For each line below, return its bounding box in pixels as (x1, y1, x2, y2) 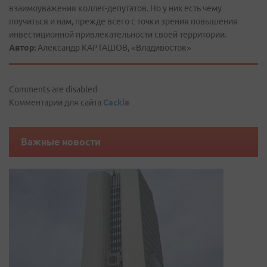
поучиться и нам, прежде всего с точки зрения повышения (9, 17, 238, 26)
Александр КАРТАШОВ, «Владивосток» (36, 43, 191, 52)
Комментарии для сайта (9, 98, 103, 107)
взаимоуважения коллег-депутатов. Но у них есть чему (9, 4, 222, 13)
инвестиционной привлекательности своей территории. (9, 30, 226, 39)
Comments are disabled (9, 85, 97, 94)
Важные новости (21, 136, 101, 147)
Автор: (9, 43, 36, 52)
